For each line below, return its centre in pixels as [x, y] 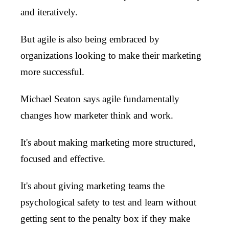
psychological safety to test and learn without [108, 202]
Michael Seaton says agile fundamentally [100, 99]
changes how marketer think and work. [98, 115]
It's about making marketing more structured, [108, 142]
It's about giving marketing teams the [93, 186]
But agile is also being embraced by [90, 39]
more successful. [52, 72]
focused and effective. [63, 158]
